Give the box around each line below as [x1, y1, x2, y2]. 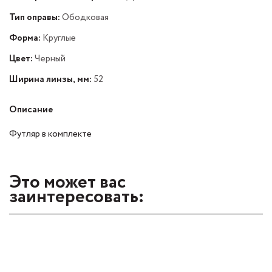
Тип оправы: [9, 10, 60, 24]
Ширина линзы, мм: [9, 72, 92, 86]
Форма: [9, 31, 41, 44]
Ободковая [60, 10, 109, 24]
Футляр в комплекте [9, 127, 92, 140]
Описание [9, 103, 53, 116]
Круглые [41, 31, 76, 44]
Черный [33, 52, 66, 65]
